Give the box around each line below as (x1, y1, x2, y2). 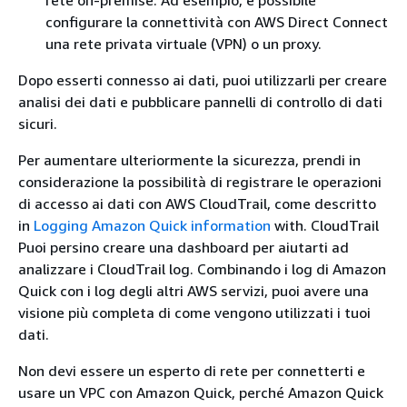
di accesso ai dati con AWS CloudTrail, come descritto (18, 194, 376, 213)
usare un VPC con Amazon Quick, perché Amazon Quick (18, 383, 383, 402)
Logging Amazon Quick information (34, 216, 271, 234)
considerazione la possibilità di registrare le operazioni (18, 173, 382, 191)
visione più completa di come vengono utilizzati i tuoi (18, 303, 371, 322)
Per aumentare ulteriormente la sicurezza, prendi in (18, 151, 361, 169)
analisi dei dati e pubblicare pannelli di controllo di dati (18, 93, 382, 111)
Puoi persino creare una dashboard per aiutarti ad (18, 238, 349, 256)
